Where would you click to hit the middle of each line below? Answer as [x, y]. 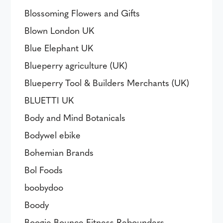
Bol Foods [44, 169]
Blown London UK [59, 30]
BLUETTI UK [49, 100]
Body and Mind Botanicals [75, 117]
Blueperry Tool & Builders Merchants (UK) [107, 82]
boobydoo [44, 187]
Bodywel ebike [53, 135]
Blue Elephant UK [59, 48]
